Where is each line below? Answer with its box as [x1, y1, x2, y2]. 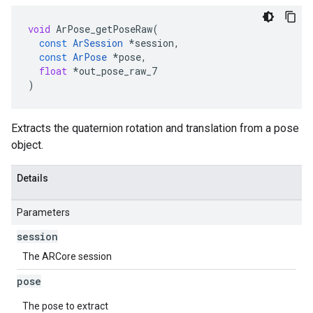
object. [11, 138, 43, 152]
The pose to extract [22, 300, 108, 312]
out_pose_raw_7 [79, 64, 157, 78]
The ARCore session [22, 251, 112, 262]
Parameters [17, 207, 70, 218]
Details [17, 173, 48, 184]
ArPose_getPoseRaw [56, 22, 152, 36]
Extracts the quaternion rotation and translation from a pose [11, 122, 299, 135]
